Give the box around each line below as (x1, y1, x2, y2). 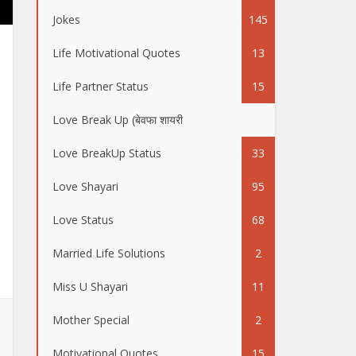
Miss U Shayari (52, 279, 128, 294)
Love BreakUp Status (52, 145, 161, 161)
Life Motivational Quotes (52, 45, 180, 60)
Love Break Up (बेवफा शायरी (52, 112, 183, 127)
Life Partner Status (52, 79, 149, 94)
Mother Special (52, 312, 130, 327)
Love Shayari (52, 179, 118, 194)
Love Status (52, 212, 114, 227)
